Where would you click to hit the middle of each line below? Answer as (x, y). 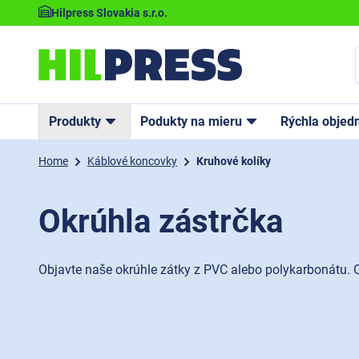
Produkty (75, 121)
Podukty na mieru (191, 121)
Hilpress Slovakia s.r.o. (109, 12)
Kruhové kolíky (234, 161)
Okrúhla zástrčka (161, 222)
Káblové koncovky (132, 161)
